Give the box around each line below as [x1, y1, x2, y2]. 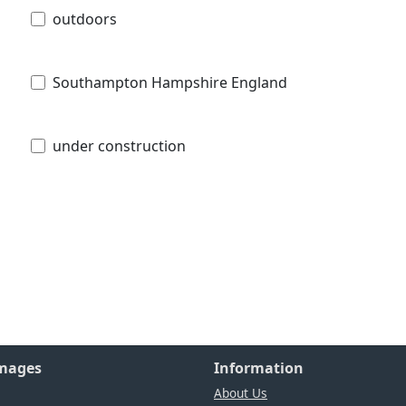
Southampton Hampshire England [53, 72, 287, 92]
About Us [214, 383, 267, 401]
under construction [53, 135, 186, 156]
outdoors [53, 8, 117, 29]
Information [214, 357, 304, 378]
